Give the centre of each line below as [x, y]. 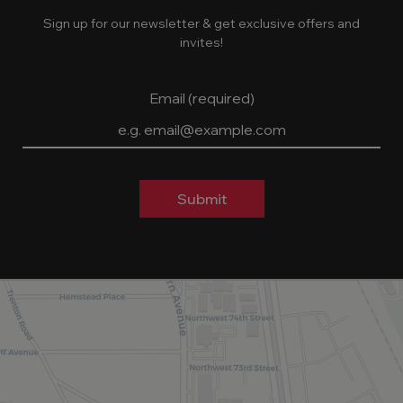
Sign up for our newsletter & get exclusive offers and [201, 23]
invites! [201, 42]
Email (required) [201, 98]
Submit [201, 198]
